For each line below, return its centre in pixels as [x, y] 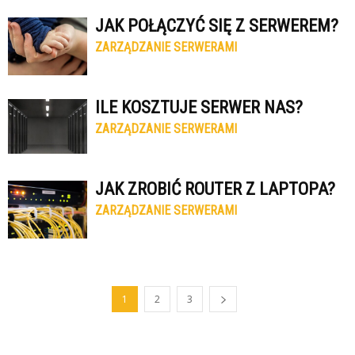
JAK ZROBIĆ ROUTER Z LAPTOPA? [215, 189]
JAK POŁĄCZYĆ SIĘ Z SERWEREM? [217, 26]
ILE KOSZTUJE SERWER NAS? [199, 107]
